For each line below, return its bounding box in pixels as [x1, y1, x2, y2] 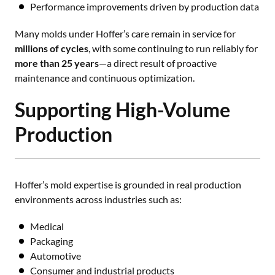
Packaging [30, 235, 73, 247]
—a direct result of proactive [99, 57, 217, 69]
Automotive [30, 250, 81, 261]
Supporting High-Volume [15, 98, 230, 122]
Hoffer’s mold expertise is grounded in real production [15, 179, 241, 190]
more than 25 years [15, 57, 99, 69]
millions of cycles [15, 42, 88, 54]
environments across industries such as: [15, 193, 182, 205]
